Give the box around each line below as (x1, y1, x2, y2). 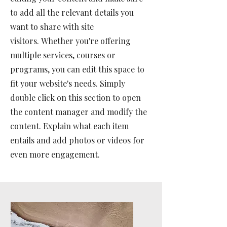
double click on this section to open (10, 92, 141, 103)
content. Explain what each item (10, 121, 129, 131)
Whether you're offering (41, 35, 131, 46)
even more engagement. (10, 149, 100, 160)
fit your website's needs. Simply (10, 78, 125, 89)
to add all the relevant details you (10, 7, 134, 18)
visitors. (10, 35, 41, 46)
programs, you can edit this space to (10, 64, 144, 74)
